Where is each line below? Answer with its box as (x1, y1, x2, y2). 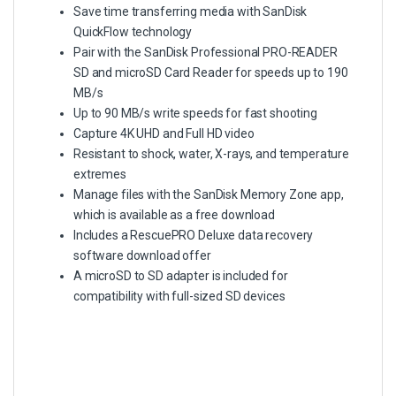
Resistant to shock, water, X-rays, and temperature (73, 146, 349, 161)
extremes (73, 166, 126, 181)
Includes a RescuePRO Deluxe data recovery (73, 227, 314, 242)
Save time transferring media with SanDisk (73, 4, 308, 19)
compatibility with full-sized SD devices (73, 288, 286, 303)
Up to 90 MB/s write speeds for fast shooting (73, 105, 317, 120)
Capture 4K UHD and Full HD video (73, 126, 255, 141)
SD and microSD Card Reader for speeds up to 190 (73, 65, 348, 80)
